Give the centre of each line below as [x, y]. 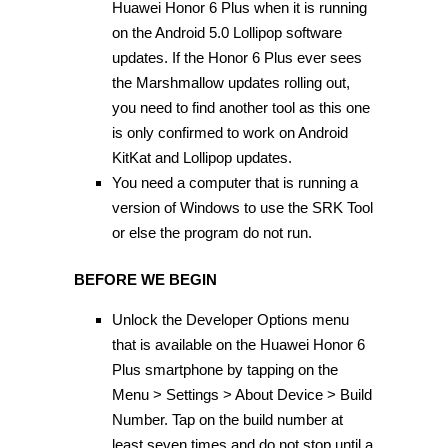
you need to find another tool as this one [240, 107]
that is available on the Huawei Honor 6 [238, 345]
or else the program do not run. [211, 232]
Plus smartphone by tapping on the [224, 370]
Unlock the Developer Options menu [230, 320]
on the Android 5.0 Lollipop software [226, 32]
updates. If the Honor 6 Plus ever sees [236, 57]
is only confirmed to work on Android [229, 132]
